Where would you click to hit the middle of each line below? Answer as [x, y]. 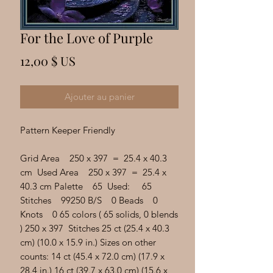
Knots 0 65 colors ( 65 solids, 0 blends [99, 214]
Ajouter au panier [99, 97]
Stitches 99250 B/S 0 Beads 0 [89, 200]
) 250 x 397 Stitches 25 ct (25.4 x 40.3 [95, 228]
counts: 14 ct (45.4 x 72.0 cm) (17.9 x [92, 256]
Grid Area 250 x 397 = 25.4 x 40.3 [94, 158]
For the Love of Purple [87, 38]
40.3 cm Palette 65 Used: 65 [86, 186]
